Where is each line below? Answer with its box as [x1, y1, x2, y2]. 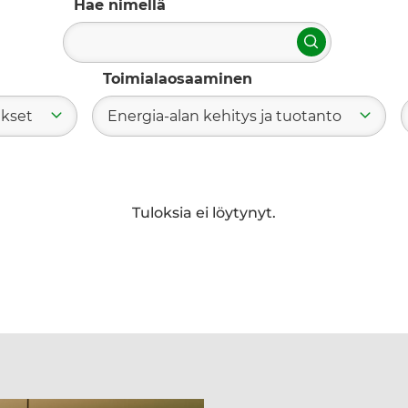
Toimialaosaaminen [103, 69, 252, 87]
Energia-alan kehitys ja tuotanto [107, 107, 342, 125]
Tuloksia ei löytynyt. [132, 203, 276, 221]
